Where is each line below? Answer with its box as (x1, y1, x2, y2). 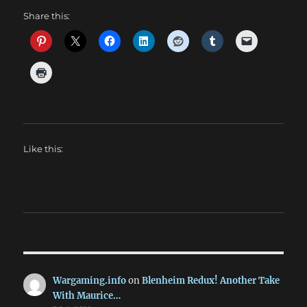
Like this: (23, 143, 64, 154)
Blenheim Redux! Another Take (141, 275, 280, 286)
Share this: (23, 10, 71, 21)
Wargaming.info (52, 275, 126, 286)
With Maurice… (52, 290, 121, 302)
